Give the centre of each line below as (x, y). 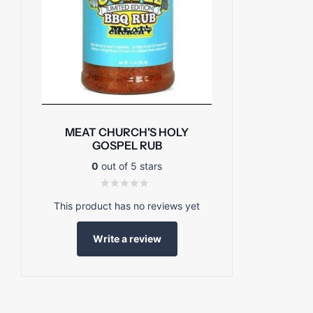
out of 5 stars (130, 166)
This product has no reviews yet (127, 206)
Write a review (127, 238)
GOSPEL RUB (127, 146)
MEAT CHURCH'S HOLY (127, 132)
